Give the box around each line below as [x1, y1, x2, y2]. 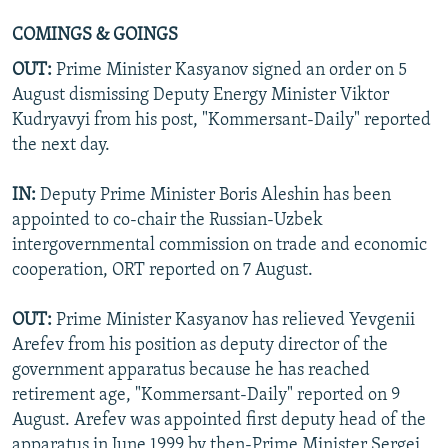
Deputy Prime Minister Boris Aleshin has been [36, 185, 391, 205]
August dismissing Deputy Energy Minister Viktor [12, 85, 389, 105]
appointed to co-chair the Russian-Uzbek [12, 210, 323, 230]
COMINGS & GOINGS [12, 25, 178, 45]
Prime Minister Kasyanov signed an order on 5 [52, 60, 407, 80]
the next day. [12, 135, 110, 155]
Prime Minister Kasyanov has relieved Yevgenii [52, 310, 415, 330]
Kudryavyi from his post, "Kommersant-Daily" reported [12, 110, 431, 130]
